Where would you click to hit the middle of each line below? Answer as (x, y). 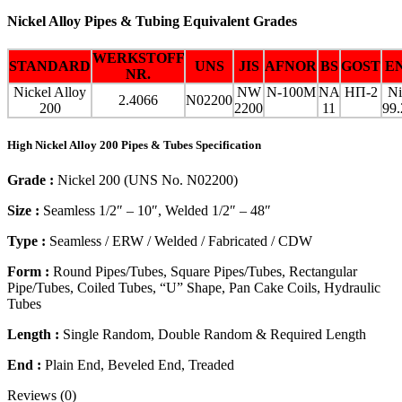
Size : (23, 211)
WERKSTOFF (139, 57)
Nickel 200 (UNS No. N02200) (146, 180)
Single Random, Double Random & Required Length (213, 335)
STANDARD (50, 66)
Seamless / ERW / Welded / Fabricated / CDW (179, 241)
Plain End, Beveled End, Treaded (138, 365)
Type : (26, 241)
